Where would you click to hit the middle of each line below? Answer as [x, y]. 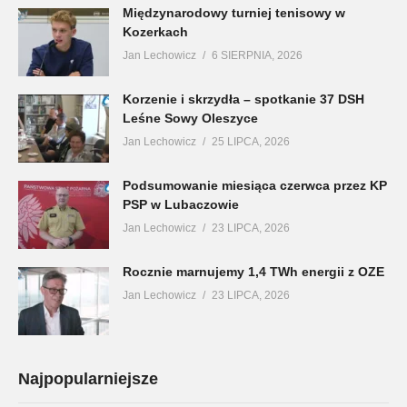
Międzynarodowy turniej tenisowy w [234, 12]
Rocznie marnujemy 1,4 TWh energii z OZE [253, 271]
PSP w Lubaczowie [181, 204]
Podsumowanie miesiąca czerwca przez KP [255, 185]
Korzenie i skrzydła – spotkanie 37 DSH [243, 99]
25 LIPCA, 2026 [251, 141]
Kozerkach [155, 31]
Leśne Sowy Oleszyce [190, 118]
